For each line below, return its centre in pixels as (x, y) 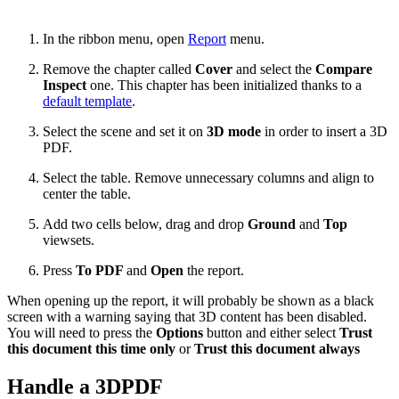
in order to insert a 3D (324, 131)
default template (87, 101)
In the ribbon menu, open (115, 38)
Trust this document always (277, 348)
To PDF (101, 270)
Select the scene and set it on (125, 131)
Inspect (65, 85)
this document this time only (91, 348)
